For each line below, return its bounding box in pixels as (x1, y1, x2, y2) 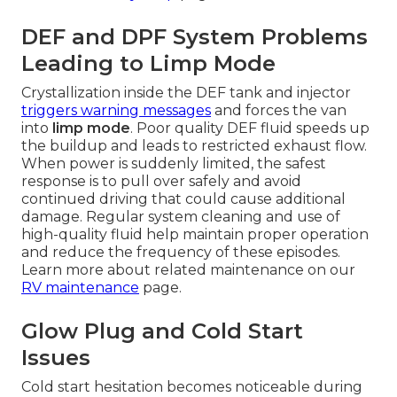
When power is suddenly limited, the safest (21, 155, 326, 173)
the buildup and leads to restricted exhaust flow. (21, 137, 367, 155)
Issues (21, 345, 90, 371)
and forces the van (211, 102, 346, 120)
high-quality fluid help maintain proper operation (21, 226, 369, 244)
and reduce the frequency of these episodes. (21, 244, 340, 261)
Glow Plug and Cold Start (21, 318, 303, 345)
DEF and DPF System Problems (21, 24, 368, 51)
